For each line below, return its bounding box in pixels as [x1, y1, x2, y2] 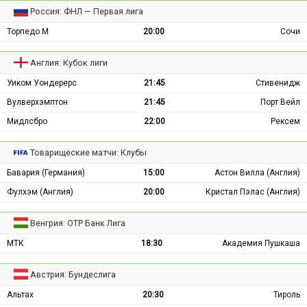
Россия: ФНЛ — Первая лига [30, 5, 144, 16]
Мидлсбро [7, 116, 47, 126]
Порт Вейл [260, 97, 300, 107]
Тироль [273, 289, 300, 299]
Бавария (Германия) [7, 167, 85, 177]
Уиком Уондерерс [7, 77, 77, 88]
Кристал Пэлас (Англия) [206, 186, 300, 197]
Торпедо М [7, 26, 49, 36]
